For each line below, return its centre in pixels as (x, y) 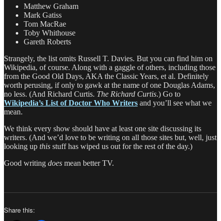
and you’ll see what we (175, 103)
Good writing (26, 163)
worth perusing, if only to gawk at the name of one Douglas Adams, (110, 85)
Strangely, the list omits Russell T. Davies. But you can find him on (108, 58)
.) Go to (168, 94)
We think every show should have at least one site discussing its (103, 128)
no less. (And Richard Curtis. (50, 94)
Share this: (19, 210)
